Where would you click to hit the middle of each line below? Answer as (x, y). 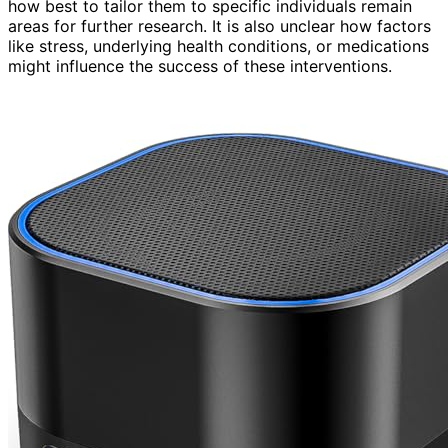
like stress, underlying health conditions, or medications (218, 46)
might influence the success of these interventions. (200, 66)
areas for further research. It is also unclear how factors (219, 26)
